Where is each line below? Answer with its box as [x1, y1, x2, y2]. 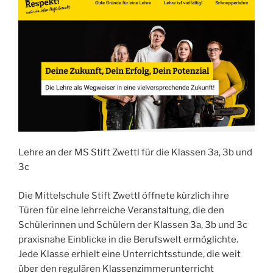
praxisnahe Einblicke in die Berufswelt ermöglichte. [18, 233, 238, 245]
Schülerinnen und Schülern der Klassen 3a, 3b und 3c [18, 219, 247, 230]
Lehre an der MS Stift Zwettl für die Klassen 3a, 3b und [18, 147, 252, 158]
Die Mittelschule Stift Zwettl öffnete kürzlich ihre [18, 190, 229, 201]
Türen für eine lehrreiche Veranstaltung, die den [18, 204, 224, 216]
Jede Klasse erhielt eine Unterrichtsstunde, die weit [18, 248, 241, 260]
